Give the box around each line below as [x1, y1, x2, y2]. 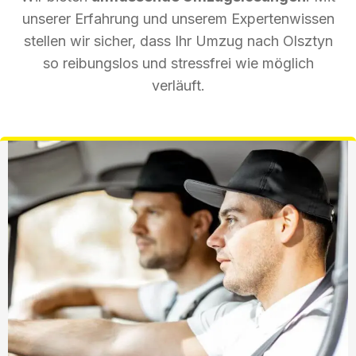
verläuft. [151, 76, 205, 94]
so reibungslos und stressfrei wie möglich [42, 54, 314, 72]
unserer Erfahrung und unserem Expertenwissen [21, 10, 335, 27]
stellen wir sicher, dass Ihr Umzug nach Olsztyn [23, 32, 333, 49]
